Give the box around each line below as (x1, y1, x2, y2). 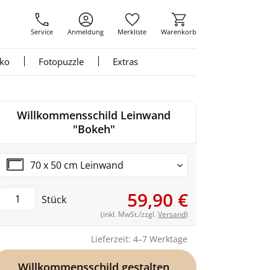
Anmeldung (67, 27, 104, 36)
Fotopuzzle (39, 55, 84, 67)
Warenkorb (160, 27, 196, 36)
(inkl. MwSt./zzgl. (101, 209, 158, 219)
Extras (113, 55, 138, 67)
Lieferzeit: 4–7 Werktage (91, 233, 187, 245)
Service (31, 27, 53, 36)
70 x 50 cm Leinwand (30, 159, 124, 172)
